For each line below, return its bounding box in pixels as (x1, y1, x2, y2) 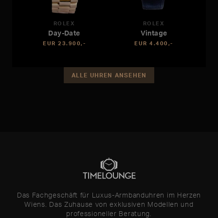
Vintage (140, 28, 167, 37)
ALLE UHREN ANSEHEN (71, 71, 147, 79)
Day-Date (48, 28, 80, 37)
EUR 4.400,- (134, 39, 173, 47)
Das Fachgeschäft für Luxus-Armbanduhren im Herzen (17, 190, 201, 199)
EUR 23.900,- (43, 39, 86, 47)
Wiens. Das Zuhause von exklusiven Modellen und (24, 200, 194, 208)
